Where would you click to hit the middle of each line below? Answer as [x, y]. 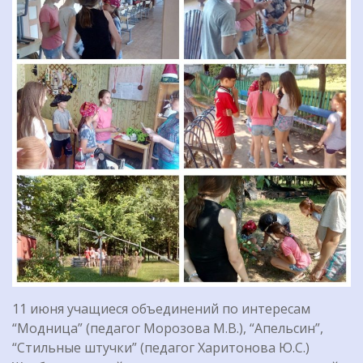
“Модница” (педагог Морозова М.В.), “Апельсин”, [168, 329]
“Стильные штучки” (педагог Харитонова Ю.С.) [161, 348]
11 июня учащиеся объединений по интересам [161, 309]
